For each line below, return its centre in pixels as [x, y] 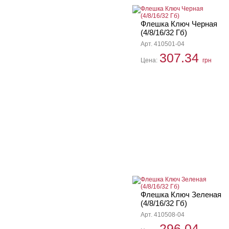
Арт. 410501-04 [163, 44]
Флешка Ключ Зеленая [181, 194]
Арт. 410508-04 [163, 215]
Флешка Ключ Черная [179, 24]
